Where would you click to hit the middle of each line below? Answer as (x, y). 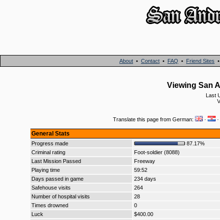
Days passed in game (57, 179)
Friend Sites (200, 61)
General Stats (51, 134)
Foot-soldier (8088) (157, 152)
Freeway (145, 161)
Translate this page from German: (154, 119)
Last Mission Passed (56, 161)
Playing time (46, 170)
